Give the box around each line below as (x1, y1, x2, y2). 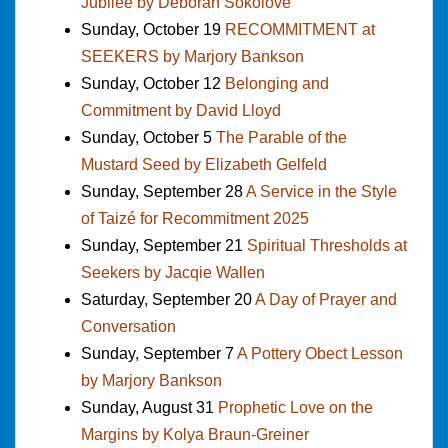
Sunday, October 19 (81, 20, 225, 38)
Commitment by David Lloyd (81, 101, 281, 119)
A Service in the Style (246, 182, 397, 200)
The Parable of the (216, 128, 347, 146)
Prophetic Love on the (218, 398, 373, 416)
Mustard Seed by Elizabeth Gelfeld (81, 155, 327, 173)
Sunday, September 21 (81, 236, 247, 254)
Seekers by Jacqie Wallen (81, 263, 265, 281)
